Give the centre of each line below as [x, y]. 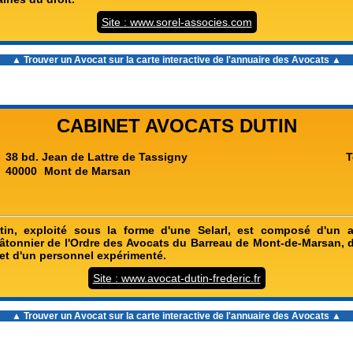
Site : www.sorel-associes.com [176, 22]
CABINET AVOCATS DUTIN [176, 126]
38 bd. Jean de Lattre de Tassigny [97, 157]
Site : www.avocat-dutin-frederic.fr [176, 278]
